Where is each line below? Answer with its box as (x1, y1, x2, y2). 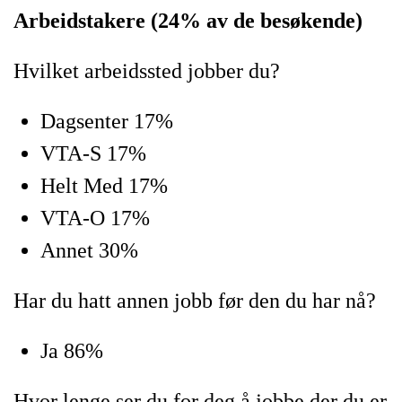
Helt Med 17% (40, 174, 168, 197)
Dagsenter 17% (40, 109, 173, 133)
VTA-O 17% (40, 206, 150, 230)
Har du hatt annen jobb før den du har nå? (13, 289, 376, 312)
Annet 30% (40, 239, 138, 262)
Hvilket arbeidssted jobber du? (13, 59, 280, 83)
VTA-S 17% (40, 142, 146, 165)
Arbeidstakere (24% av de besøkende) (13, 9, 363, 32)
